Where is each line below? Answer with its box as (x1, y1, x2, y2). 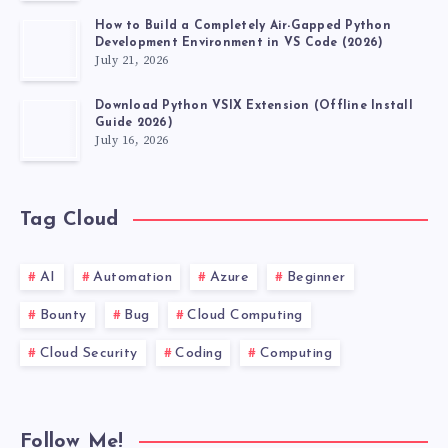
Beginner (286, 270, 346, 285)
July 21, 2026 (95, 52, 169, 68)
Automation (93, 270, 172, 285)
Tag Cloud (20, 210, 119, 230)
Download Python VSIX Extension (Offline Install (95, 99, 413, 112)
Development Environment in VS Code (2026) (95, 36, 384, 49)
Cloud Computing (187, 308, 303, 323)
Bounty (39, 308, 87, 323)
